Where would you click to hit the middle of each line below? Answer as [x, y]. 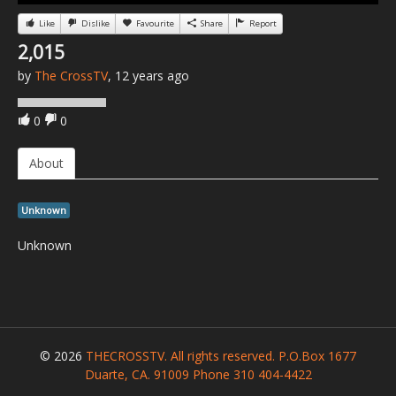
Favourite [154, 24]
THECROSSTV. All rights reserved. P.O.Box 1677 [221, 356]
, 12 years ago [148, 76]
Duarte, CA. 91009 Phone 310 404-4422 [198, 375]
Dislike [94, 24]
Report [262, 24]
